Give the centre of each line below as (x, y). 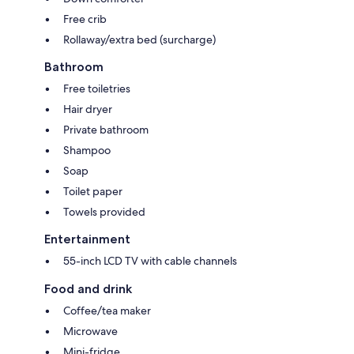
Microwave (90, 331)
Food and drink (88, 288)
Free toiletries (97, 88)
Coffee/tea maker (107, 310)
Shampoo (87, 150)
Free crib (85, 19)
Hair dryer (88, 109)
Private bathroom (106, 129)
